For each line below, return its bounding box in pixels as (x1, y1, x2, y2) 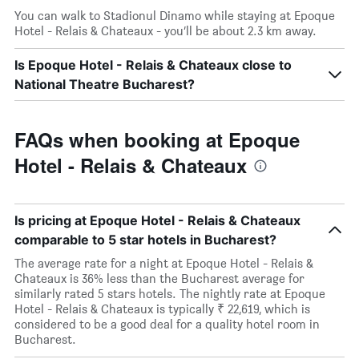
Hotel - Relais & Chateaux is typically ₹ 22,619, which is (14, 301, 310, 317)
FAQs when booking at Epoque (14, 126, 300, 153)
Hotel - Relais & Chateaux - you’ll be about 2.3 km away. (14, 23, 317, 38)
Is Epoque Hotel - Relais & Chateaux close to (14, 57, 292, 73)
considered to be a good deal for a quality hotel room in (14, 317, 320, 332)
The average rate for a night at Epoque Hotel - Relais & (14, 256, 313, 271)
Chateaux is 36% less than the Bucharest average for (14, 271, 305, 286)
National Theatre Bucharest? (14, 76, 195, 92)
